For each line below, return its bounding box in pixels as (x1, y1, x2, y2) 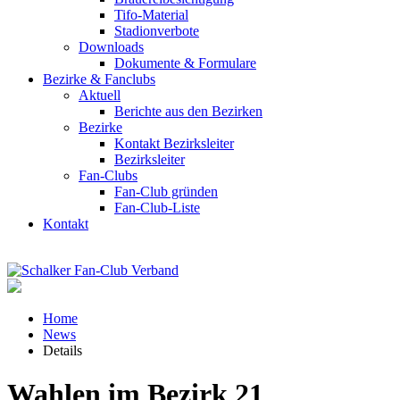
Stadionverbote (114, 23, 199, 38)
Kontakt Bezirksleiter (114, 136, 234, 151)
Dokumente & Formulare (114, 55, 256, 71)
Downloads (79, 39, 144, 54)
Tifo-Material (114, 7, 188, 22)
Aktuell (79, 87, 121, 103)
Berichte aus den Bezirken (114, 104, 262, 119)
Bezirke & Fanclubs (43, 71, 155, 87)
